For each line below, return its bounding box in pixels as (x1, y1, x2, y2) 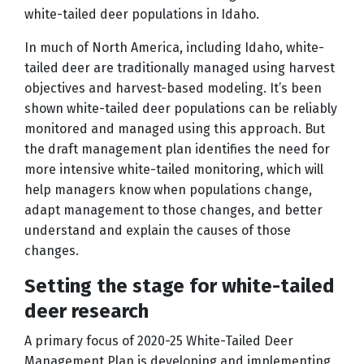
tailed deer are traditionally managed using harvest (24, 60, 335, 76)
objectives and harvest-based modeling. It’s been (24, 80, 322, 97)
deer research (24, 300, 149, 323)
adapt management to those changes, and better (24, 202, 323, 219)
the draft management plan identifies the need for (24, 141, 330, 158)
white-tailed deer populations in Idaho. (24, 6, 259, 23)
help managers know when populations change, (24, 182, 312, 198)
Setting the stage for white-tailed (24, 275, 335, 298)
